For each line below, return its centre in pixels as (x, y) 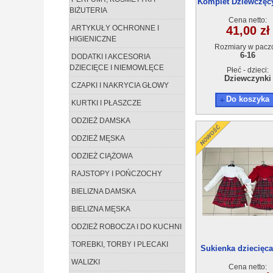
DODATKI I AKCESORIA (110, 57)
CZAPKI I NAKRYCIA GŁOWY (119, 85)
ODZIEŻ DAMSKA (100, 121)
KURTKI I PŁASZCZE (105, 103)
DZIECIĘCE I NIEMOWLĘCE (117, 68)
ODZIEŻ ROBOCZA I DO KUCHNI (126, 227)
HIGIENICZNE (93, 39)
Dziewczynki (248, 78)
